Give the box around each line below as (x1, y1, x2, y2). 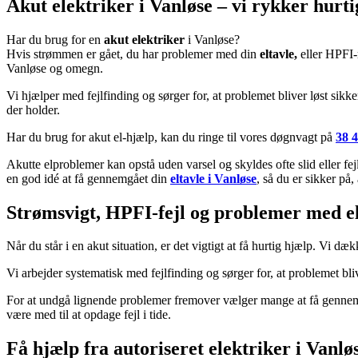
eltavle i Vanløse (170, 171, 257, 185)
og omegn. (46, 61, 103, 75)
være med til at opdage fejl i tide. (6, 308, 171, 322)
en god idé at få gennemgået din (6, 171, 170, 185)
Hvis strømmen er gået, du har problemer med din (6, 46, 260, 61)
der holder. (6, 102, 60, 117)
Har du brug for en (6, 32, 104, 46)
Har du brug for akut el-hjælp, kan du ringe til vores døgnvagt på (6, 129, 336, 144)
